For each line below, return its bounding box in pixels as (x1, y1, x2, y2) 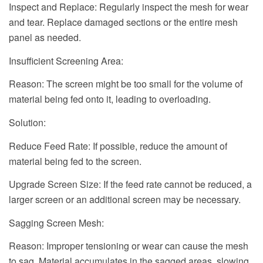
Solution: (9, 116, 46, 129)
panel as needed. (9, 31, 81, 45)
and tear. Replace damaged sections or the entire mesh (9, 15, 238, 29)
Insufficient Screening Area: (9, 53, 123, 68)
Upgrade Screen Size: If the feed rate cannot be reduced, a (9, 177, 252, 191)
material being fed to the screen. (9, 154, 141, 168)
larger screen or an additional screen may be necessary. (9, 193, 241, 207)
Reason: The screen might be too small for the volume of (9, 77, 242, 91)
